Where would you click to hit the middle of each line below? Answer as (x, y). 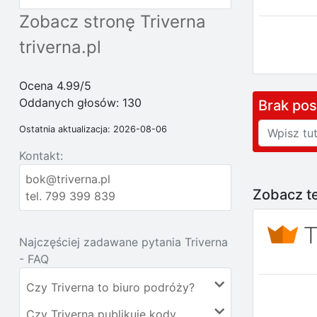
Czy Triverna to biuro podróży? (110, 287)
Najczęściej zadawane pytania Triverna (123, 242)
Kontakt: (41, 156)
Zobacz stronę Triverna (113, 22)
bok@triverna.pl (68, 179)
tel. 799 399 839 (70, 196)
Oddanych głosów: (71, 103)
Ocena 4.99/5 (55, 86)
